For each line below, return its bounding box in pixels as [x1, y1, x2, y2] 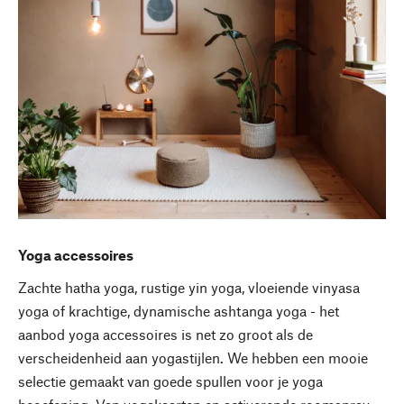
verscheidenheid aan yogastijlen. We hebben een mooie [18, 348, 368, 366]
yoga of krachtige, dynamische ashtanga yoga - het [18, 301, 339, 319]
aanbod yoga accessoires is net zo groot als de [18, 325, 313, 343]
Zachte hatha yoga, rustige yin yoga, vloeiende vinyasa [18, 278, 360, 296]
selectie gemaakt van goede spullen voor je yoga [18, 372, 323, 390]
